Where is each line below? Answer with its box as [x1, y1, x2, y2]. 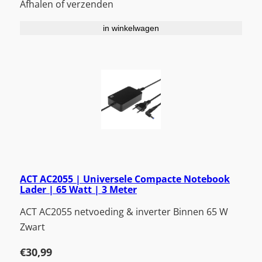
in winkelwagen [103, 23, 159, 33]
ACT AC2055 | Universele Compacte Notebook [20, 172, 230, 185]
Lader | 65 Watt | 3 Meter [20, 182, 137, 196]
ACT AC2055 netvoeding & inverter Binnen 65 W [20, 205, 228, 218]
